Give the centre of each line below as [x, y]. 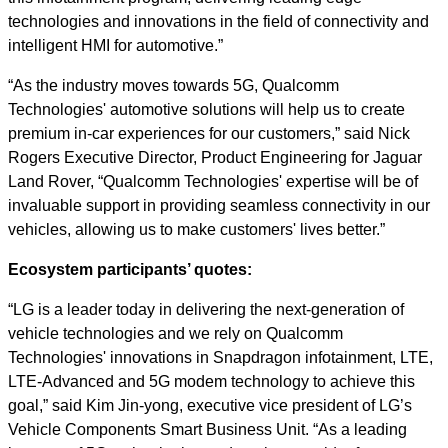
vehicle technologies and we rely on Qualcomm [175, 333]
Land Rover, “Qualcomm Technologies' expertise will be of [213, 181]
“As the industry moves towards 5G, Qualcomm [173, 85]
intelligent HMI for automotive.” [115, 45]
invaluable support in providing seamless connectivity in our [219, 205]
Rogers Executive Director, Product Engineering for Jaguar [215, 157]
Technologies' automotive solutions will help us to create [206, 109]
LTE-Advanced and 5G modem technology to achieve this [211, 381]
